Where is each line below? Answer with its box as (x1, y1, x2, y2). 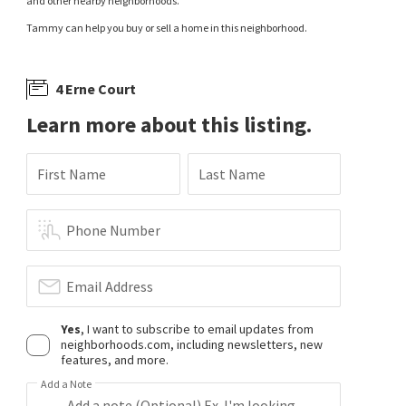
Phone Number (66, 221, 161, 239)
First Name (37, 165, 107, 183)
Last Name (198, 165, 266, 183)
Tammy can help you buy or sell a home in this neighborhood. (26, 21, 308, 34)
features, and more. (61, 352, 169, 368)
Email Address (66, 277, 154, 295)
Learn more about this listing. (26, 111, 313, 139)
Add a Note (41, 377, 92, 391)
